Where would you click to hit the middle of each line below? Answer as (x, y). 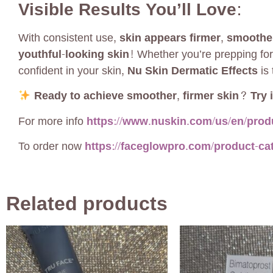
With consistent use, (69, 38)
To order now (51, 146)
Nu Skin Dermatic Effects (193, 71)
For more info (52, 121)
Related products (87, 204)
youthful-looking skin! (76, 54)
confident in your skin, (73, 71)
